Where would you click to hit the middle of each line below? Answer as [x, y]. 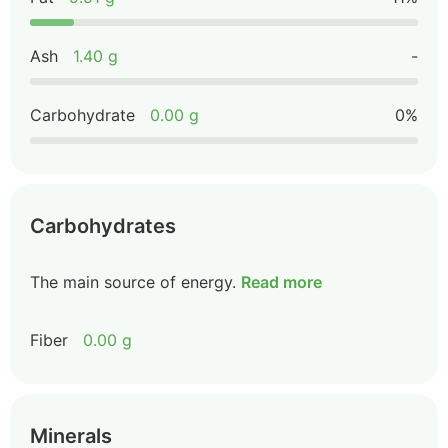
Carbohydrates [103, 226]
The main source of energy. [133, 282]
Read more [281, 282]
